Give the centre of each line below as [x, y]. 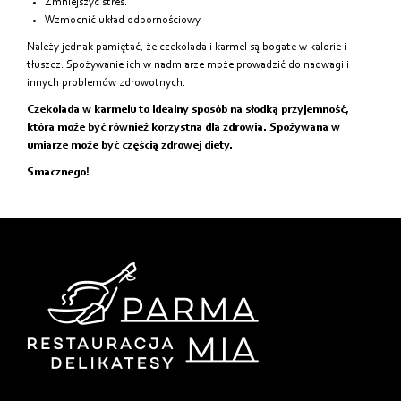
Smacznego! [58, 172]
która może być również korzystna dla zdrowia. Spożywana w [183, 127]
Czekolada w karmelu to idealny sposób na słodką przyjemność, [188, 109]
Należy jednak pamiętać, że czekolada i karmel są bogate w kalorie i [187, 47]
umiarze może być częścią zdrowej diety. [130, 145]
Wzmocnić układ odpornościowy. [124, 20]
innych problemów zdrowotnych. [106, 82]
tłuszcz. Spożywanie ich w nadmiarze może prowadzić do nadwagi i [188, 64]
